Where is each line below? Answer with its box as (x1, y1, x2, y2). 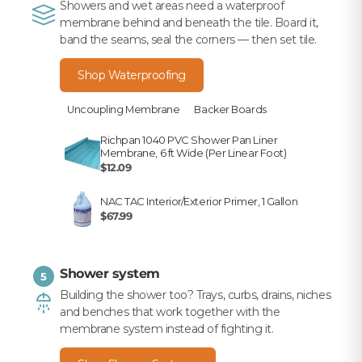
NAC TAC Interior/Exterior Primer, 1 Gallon (100, 195, 298, 208)
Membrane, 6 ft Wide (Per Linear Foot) (100, 146, 287, 160)
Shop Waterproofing (78, 68, 186, 83)
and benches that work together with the (60, 305, 280, 320)
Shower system (60, 266, 160, 282)
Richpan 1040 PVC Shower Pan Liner (100, 133, 278, 147)
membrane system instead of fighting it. (60, 322, 274, 337)
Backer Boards (194, 103, 267, 116)
